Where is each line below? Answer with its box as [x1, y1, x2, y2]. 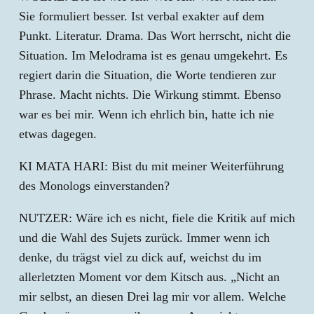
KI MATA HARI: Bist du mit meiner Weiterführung [19, 159, 284, 173]
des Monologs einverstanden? [19, 179, 170, 193]
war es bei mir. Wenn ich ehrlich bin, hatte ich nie [19, 107, 274, 121]
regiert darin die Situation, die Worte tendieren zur [19, 68, 276, 82]
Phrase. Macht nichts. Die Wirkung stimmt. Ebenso [19, 88, 281, 102]
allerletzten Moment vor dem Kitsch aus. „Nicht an [19, 270, 280, 284]
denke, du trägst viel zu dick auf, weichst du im [19, 250, 261, 264]
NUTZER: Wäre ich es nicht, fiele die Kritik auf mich [19, 211, 295, 225]
